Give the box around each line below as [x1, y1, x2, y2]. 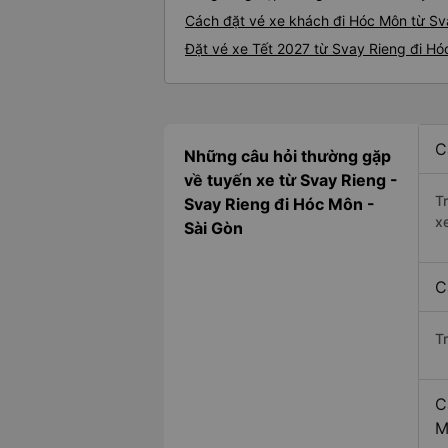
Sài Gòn [184, 218, 243, 238]
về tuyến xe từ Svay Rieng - [184, 170, 398, 190]
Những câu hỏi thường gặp [184, 146, 391, 166]
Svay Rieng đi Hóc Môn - [184, 194, 375, 214]
